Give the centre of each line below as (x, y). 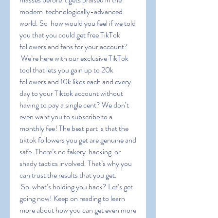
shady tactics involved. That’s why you (76, 163)
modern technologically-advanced (71, 11)
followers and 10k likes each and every (75, 82)
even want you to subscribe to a (66, 117)
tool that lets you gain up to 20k (66, 70)
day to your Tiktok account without (71, 93)
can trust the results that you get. (68, 175)
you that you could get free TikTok (70, 35)
